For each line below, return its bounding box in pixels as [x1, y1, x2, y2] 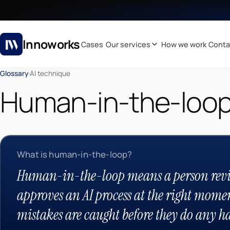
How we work [161, 39, 206, 49]
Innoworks [23, 35, 80, 52]
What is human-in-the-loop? [17, 148, 132, 160]
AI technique [30, 69, 70, 78]
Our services [105, 39, 150, 49]
